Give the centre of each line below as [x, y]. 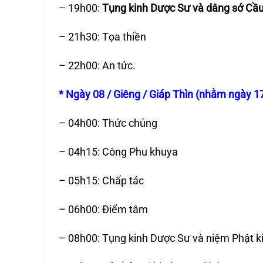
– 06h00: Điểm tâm [104, 209]
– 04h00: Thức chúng [108, 123]
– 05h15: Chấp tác [102, 180]
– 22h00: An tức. [97, 66]
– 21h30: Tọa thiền [103, 37]
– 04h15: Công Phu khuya [119, 151]
